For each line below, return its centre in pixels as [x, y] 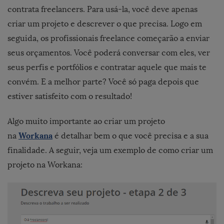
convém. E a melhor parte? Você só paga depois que [103, 81]
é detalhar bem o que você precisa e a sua [130, 135]
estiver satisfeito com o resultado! [70, 96]
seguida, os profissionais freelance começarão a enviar [108, 38]
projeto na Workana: [45, 164]
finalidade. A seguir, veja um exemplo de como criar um [110, 150]
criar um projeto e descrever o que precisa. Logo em [105, 23]
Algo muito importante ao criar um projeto [86, 121]
